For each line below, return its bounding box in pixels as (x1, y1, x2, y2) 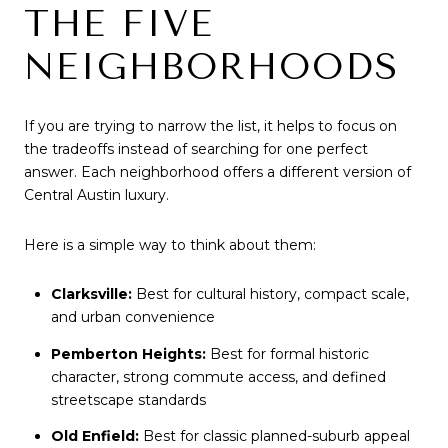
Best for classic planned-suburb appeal (138, 427, 410, 446)
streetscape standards (50, 390, 206, 409)
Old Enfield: (50, 427, 139, 446)
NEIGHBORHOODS (24, 45, 399, 88)
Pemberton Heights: (50, 344, 206, 363)
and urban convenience (50, 308, 215, 327)
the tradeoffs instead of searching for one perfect (24, 140, 368, 159)
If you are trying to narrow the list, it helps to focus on (24, 117, 397, 136)
